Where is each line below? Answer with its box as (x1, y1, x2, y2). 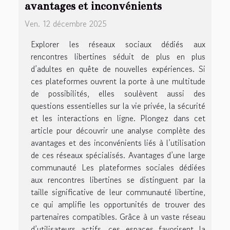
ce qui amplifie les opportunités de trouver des (31, 198, 205, 210)
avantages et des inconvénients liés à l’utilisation (31, 136, 205, 149)
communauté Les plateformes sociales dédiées (31, 161, 205, 174)
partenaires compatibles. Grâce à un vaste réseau (31, 210, 205, 223)
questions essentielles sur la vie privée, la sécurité (31, 99, 205, 112)
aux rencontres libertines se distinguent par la (31, 173, 205, 186)
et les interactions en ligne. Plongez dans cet (31, 111, 205, 124)
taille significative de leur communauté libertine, (31, 185, 205, 198)
